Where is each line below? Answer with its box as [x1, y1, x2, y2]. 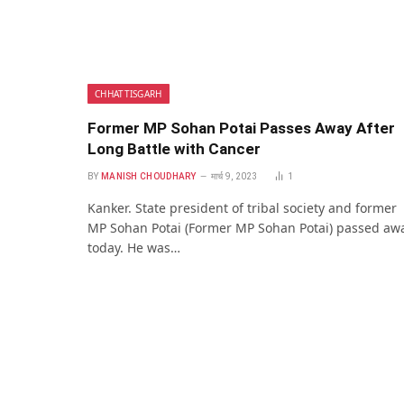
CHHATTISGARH [95, 87, 162, 101]
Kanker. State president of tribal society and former [87, 199, 397, 217]
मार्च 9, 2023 [211, 171, 259, 182]
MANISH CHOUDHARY [100, 171, 197, 182]
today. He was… [87, 239, 180, 257]
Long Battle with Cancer [87, 140, 261, 159]
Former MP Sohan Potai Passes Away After [87, 119, 395, 138]
